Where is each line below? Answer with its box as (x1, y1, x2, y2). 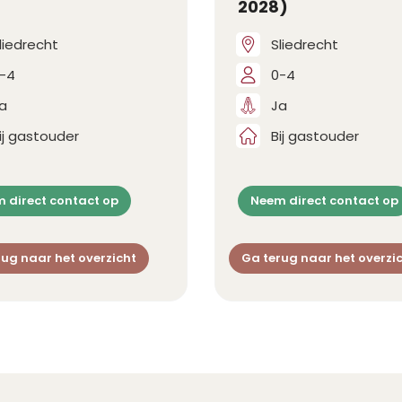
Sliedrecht (271, 34, 338, 54)
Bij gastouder (271, 126, 359, 145)
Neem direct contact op (250, 192, 398, 210)
